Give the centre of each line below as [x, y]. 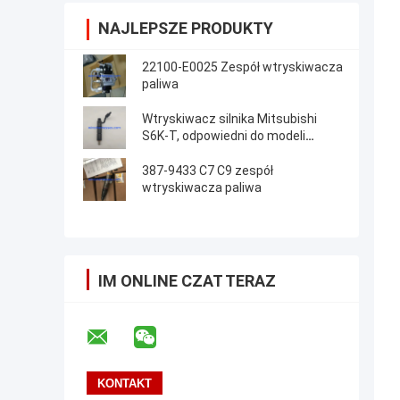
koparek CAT [178, 153]
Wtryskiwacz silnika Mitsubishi [229, 119]
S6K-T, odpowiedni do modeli [224, 136]
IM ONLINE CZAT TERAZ [187, 281]
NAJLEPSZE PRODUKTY [186, 29]
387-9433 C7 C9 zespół [208, 171]
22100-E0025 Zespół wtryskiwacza [242, 67]
